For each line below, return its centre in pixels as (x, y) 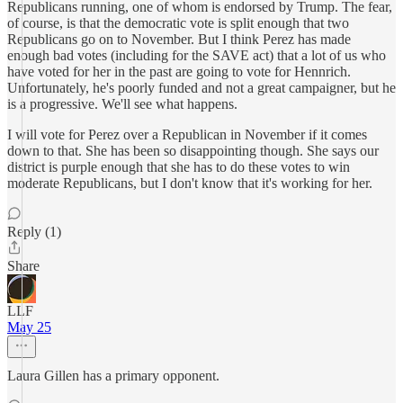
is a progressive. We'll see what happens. (122, 104)
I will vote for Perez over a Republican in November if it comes (187, 134)
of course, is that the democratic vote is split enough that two (178, 23)
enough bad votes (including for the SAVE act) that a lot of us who (197, 55)
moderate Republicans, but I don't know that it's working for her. (190, 183)
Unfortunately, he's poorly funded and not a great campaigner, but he (201, 88)
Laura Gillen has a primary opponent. (113, 376)
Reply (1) (34, 232)
